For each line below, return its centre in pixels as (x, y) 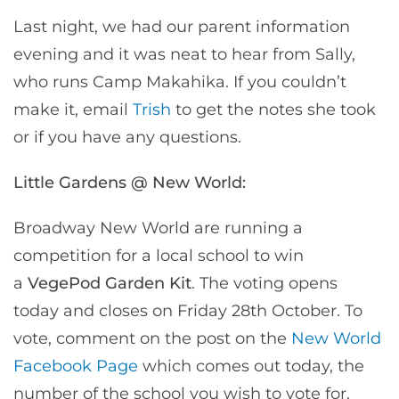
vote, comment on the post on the (152, 338)
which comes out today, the (251, 366)
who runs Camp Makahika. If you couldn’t (180, 81)
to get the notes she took (273, 109)
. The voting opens (265, 283)
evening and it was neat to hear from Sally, (184, 54)
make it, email (73, 109)
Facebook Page (76, 366)
